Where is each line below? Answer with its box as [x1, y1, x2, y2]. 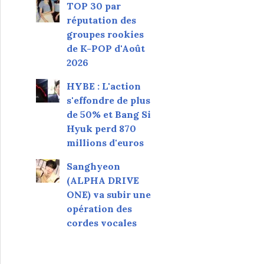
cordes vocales [66, 217, 137, 229]
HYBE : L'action [66, 80, 141, 92]
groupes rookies [66, 28, 144, 40]
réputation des [66, 14, 136, 26]
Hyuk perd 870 [66, 123, 136, 134]
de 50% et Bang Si [66, 108, 151, 120]
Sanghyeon [66, 160, 120, 172]
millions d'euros [66, 137, 144, 148]
